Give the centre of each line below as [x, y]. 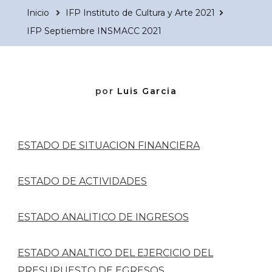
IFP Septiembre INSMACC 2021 [94, 31]
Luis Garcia [147, 91]
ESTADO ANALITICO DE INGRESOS [103, 217]
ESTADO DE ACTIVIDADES [82, 181]
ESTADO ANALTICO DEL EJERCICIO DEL [115, 253]
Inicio [38, 12]
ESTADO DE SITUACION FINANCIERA [109, 145]
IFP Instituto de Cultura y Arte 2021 [140, 12]
